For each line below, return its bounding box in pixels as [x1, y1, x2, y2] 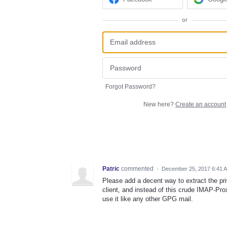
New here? [143, 101, 175, 108]
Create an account [175, 101, 226, 108]
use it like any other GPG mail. [102, 195, 193, 203]
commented [121, 165, 155, 173]
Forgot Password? [105, 83, 156, 91]
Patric [102, 165, 120, 173]
